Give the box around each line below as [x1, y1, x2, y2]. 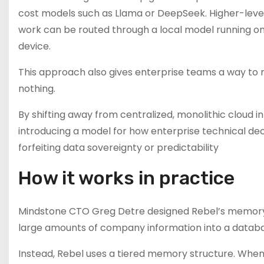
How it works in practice [18, 167, 235, 189]
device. [18, 39, 51, 53]
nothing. [18, 82, 55, 95]
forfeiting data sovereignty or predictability [18, 141, 219, 154]
